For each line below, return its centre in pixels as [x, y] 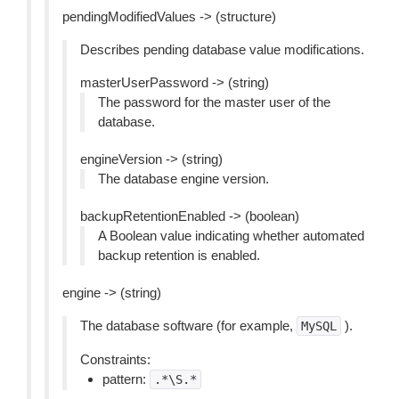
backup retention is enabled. [179, 255]
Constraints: [115, 359]
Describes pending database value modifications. [222, 49]
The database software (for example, [188, 326]
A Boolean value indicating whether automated [231, 236]
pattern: [126, 379]
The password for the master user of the [214, 102]
